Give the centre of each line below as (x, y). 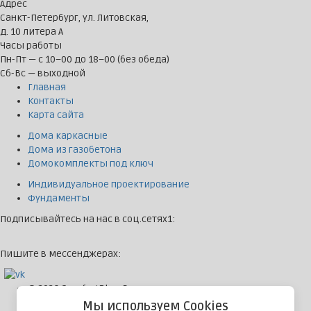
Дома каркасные (68, 136)
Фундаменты (59, 199)
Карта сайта (56, 115)
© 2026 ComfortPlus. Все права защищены (126, 289)
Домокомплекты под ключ (91, 164)
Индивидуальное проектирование (109, 185)
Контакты (51, 101)
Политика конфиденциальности (103, 303)
